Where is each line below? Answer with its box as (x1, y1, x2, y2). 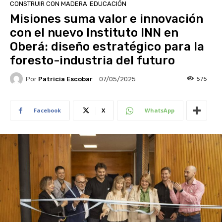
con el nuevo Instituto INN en (10, 26, 178, 40)
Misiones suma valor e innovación (10, 12, 203, 26)
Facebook (34, 107, 61, 114)
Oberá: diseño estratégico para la (10, 40, 204, 54)
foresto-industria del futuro (10, 54, 175, 68)
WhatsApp (145, 107, 174, 114)
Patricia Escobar (38, 75, 93, 83)
